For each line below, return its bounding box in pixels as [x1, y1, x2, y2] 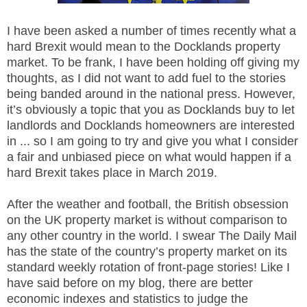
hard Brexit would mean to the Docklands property [7, 40, 280, 53]
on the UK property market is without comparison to [7, 213, 287, 227]
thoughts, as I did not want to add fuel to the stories [7, 71, 286, 85]
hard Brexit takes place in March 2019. [7, 166, 217, 180]
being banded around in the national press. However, [7, 87, 295, 101]
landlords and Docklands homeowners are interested [7, 119, 295, 132]
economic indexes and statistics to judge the [7, 292, 248, 306]
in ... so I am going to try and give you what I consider [7, 134, 298, 148]
